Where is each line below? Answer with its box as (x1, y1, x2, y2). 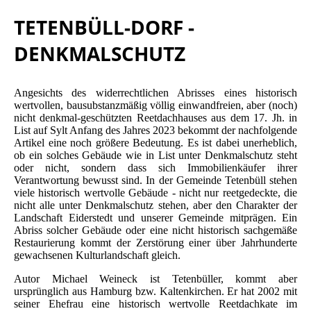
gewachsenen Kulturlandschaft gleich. (14, 249, 180, 262)
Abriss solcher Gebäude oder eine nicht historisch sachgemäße (14, 224, 297, 237)
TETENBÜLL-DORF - (14, 14, 194, 40)
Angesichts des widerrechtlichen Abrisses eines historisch (14, 87, 297, 99)
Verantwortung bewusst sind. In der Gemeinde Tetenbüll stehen (14, 174, 297, 187)
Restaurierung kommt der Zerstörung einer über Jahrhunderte (14, 237, 297, 249)
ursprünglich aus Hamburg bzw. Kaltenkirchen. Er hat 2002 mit (14, 285, 297, 298)
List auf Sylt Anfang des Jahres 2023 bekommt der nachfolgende (14, 124, 297, 137)
